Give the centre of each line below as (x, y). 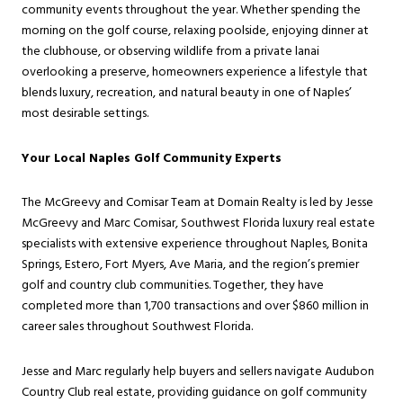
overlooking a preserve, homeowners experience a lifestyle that (195, 72)
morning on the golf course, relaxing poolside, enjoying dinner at (195, 31)
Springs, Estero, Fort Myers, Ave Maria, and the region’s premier (190, 265)
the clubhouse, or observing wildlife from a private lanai (170, 51)
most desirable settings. (85, 113)
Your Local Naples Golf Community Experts (152, 158)
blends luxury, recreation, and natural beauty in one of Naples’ (187, 93)
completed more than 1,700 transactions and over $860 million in (195, 307)
